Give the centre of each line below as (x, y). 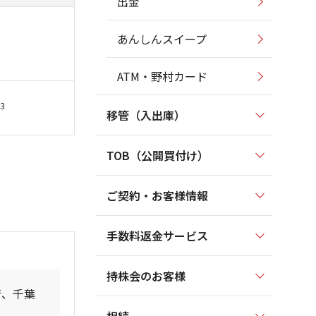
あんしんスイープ (162, 39)
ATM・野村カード (162, 76)
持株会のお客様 (146, 276)
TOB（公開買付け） (158, 155)
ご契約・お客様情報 (157, 195)
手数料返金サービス (157, 236)
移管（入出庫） (146, 115)
